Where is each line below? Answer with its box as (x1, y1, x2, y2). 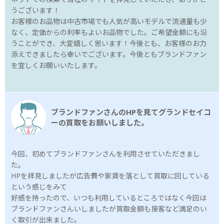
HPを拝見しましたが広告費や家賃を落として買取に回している (11, 171, 209, 181)
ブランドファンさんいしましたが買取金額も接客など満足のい (11, 204, 207, 214)
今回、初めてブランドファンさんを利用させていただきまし (11, 149, 200, 159)
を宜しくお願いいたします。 (11, 60, 101, 70)
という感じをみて (11, 182, 67, 192)
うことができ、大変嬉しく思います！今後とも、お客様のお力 (11, 38, 206, 48)
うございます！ (11, 5, 60, 15)
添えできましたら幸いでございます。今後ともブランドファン (11, 49, 206, 59)
